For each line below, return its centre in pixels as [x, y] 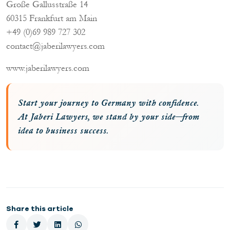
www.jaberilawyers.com [48, 68]
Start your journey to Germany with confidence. [109, 103]
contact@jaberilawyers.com [55, 46]
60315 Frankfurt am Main [52, 18]
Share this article [40, 209]
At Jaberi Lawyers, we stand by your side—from [109, 117]
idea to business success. [64, 131]
